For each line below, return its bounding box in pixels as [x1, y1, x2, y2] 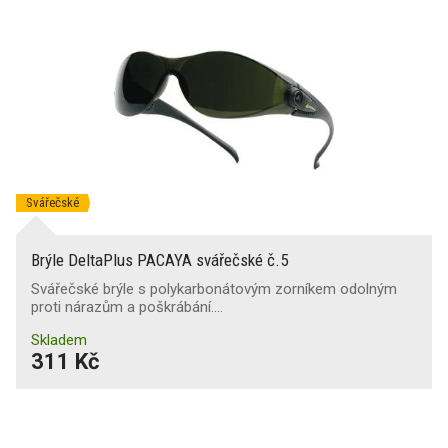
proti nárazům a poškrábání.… [31, 298, 223, 316]
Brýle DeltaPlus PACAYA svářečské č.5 [31, 250, 288, 270]
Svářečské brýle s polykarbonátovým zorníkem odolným [31, 280, 397, 298]
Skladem [31, 331, 87, 349]
